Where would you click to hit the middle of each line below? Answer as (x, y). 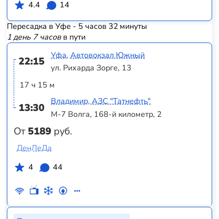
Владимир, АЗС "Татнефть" (101, 101)
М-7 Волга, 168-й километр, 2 (107, 114)
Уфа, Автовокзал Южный (98, 55)
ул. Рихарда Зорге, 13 (91, 68)
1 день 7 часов (34, 37)
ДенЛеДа (34, 148)
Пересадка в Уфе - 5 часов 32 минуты (77, 27)
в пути (73, 37)
